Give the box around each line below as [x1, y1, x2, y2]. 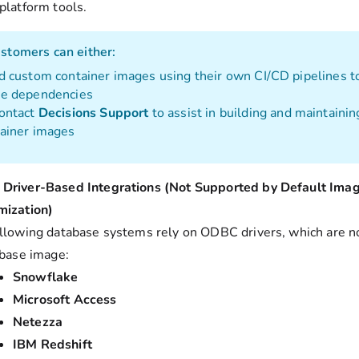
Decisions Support [38, 104, 149, 123]
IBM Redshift [13, 336, 92, 354]
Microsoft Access [13, 291, 117, 309]
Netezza [13, 313, 63, 332]
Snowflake [13, 268, 79, 287]
